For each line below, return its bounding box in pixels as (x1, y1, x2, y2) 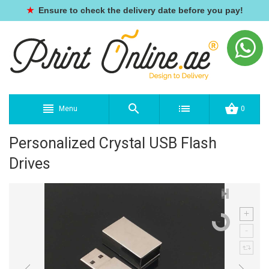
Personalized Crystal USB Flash (9, 134, 217, 152)
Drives (9, 155, 50, 172)
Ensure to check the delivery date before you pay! (35, 5, 243, 15)
